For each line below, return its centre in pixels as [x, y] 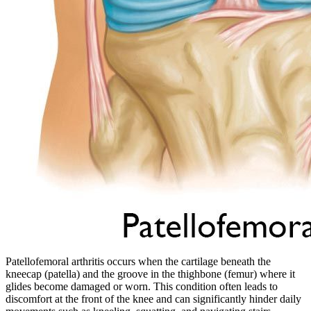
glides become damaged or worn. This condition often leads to [142, 287]
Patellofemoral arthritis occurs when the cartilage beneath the [138, 262]
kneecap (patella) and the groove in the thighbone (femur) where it [150, 274]
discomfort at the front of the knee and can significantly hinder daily [153, 299]
